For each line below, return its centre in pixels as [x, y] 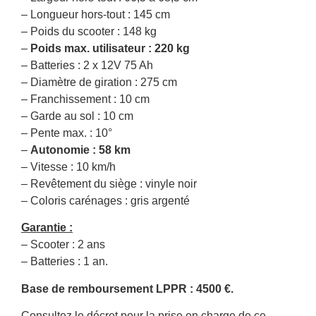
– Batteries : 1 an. [65, 262]
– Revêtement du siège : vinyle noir [109, 183]
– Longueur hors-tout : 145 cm [96, 14]
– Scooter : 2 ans [63, 245]
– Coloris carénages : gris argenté [105, 200]
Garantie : [47, 228]
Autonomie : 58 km [80, 150]
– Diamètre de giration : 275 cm [99, 82]
